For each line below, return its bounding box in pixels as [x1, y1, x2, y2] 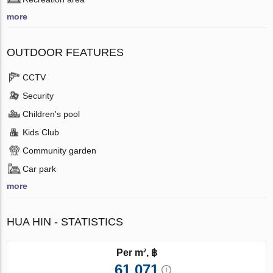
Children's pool [23, 108, 80, 119]
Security [23, 90, 54, 101]
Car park [23, 163, 57, 174]
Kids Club [23, 127, 60, 137]
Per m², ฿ [116, 247, 157, 258]
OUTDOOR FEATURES [7, 46, 124, 58]
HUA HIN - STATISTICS [7, 215, 124, 228]
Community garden [23, 145, 97, 155]
